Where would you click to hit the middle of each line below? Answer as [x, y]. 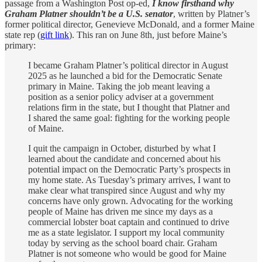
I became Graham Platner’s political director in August [128, 65]
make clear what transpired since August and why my [127, 190]
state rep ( [23, 35]
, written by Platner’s [211, 13]
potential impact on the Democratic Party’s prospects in [129, 169]
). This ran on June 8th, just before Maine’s [148, 35]
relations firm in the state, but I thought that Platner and [129, 107]
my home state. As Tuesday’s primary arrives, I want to [129, 180]
